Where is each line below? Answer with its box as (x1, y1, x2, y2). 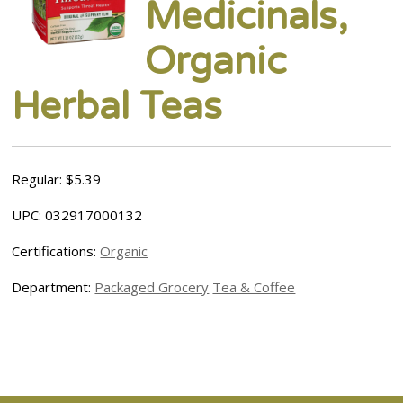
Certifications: (12, 241, 101, 260)
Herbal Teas (12, 83, 223, 130)
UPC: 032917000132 (12, 205, 143, 224)
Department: (12, 277, 95, 296)
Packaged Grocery (94, 277, 210, 296)
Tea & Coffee (212, 277, 296, 296)
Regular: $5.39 (12, 169, 102, 188)
